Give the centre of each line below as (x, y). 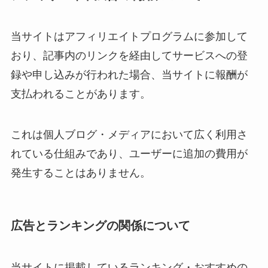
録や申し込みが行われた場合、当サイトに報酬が (129, 75)
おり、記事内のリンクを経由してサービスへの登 (129, 56)
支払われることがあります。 (80, 94)
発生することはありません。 (80, 173)
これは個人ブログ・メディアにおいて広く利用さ (129, 134)
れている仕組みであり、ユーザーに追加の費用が (129, 153)
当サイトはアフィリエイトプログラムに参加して (129, 37)
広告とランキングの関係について (100, 226)
